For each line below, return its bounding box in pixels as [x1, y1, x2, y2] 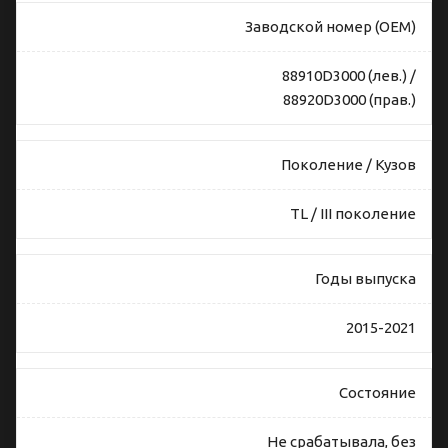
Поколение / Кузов [281, 156, 416, 174]
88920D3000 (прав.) [283, 91, 416, 109]
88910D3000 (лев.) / [282, 67, 416, 85]
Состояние [339, 384, 416, 402]
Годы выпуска [315, 270, 416, 288]
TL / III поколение [290, 205, 416, 223]
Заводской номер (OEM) [245, 18, 416, 36]
